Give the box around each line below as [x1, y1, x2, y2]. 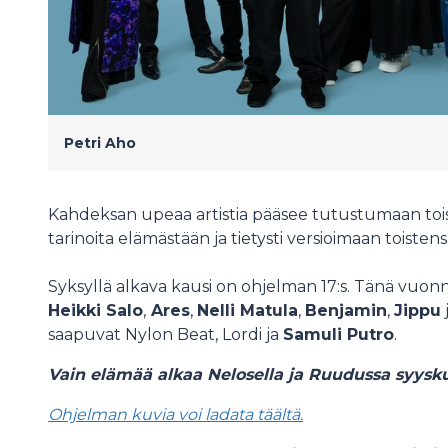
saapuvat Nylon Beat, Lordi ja [48, 325, 283, 344]
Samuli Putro [283, 325, 394, 344]
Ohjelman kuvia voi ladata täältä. [48, 405, 303, 424]
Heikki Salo [48, 301, 143, 320]
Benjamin [305, 301, 387, 320]
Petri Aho [64, 134, 136, 152]
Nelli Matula [197, 301, 298, 320]
